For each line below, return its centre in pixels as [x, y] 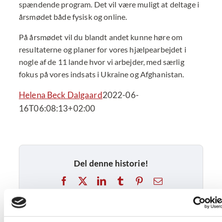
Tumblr [138, 180]
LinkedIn [122, 180]
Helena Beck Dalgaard [61, 95]
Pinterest [159, 180]
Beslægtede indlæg [58, 212]
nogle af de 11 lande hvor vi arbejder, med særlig [102, 62]
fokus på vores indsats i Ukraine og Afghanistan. [102, 74]
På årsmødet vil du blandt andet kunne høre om [101, 37]
